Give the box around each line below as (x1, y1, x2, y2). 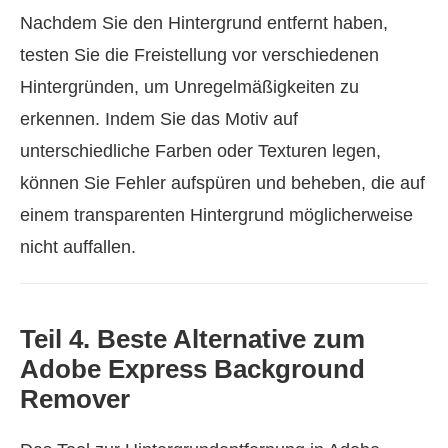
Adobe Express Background (20, 354, 365, 385)
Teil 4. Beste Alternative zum (20, 324, 365, 355)
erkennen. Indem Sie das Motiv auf (20, 109, 298, 130)
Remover (20, 384, 130, 415)
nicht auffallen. (20, 237, 136, 258)
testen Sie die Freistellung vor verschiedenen (20, 45, 379, 66)
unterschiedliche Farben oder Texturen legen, (20, 141, 381, 162)
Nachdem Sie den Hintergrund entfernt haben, (20, 13, 388, 34)
